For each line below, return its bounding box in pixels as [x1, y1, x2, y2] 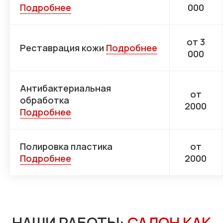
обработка [20, 94, 69, 107]
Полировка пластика [20, 140, 112, 153]
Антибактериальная [20, 82, 111, 95]
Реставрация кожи [20, 42, 106, 54]
